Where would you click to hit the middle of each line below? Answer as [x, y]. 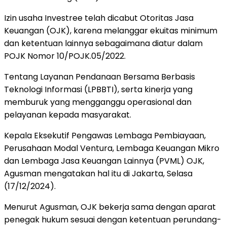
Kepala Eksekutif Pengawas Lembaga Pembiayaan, [105, 135]
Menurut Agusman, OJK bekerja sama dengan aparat [110, 207]
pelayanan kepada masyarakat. [68, 115]
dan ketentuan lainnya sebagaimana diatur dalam [103, 43]
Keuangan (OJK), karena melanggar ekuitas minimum [111, 30]
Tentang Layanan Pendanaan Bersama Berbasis [100, 77]
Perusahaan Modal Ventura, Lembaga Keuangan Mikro [112, 148]
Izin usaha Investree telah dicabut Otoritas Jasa [99, 18]
